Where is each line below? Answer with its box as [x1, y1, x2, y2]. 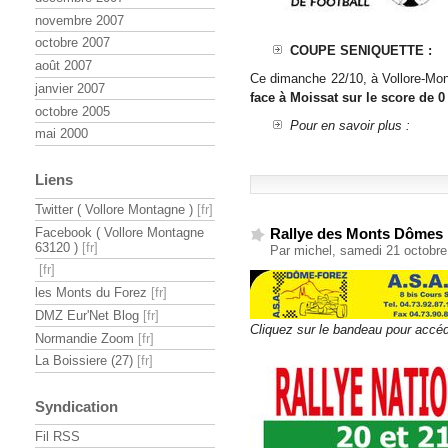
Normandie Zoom [35, 330, 134, 346]
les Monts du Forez [35, 285, 147, 301]
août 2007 [35, 58, 92, 74]
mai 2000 [35, 126, 88, 142]
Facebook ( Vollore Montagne [35, 224, 204, 240]
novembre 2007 [35, 12, 124, 28]
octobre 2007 [35, 35, 110, 51]
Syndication [35, 398, 118, 416]
